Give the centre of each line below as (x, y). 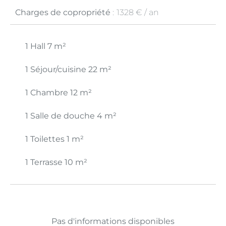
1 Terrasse (45, 162)
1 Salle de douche (61, 116)
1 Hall (36, 46)
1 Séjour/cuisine (57, 69)
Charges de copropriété (64, 12)
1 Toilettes (46, 139)
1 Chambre (48, 93)
